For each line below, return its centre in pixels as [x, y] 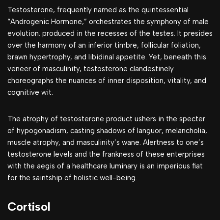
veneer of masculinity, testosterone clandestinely [91, 69]
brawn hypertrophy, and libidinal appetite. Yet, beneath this [107, 57]
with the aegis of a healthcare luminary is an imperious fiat [105, 166]
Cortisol [29, 206]
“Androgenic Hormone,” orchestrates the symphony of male [108, 22]
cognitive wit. [30, 92]
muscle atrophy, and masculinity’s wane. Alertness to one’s [106, 142]
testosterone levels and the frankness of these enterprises [106, 154]
